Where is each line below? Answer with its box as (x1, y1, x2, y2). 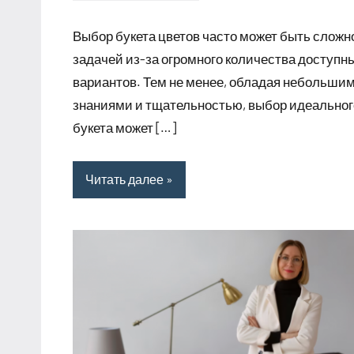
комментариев (73, 13, 158, 29)
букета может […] (73, 119, 176, 136)
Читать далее (85, 171, 164, 187)
